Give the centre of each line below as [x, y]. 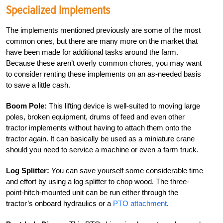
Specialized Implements [58, 10]
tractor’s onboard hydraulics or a [59, 204]
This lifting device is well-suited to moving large [123, 106]
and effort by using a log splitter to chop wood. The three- [98, 182]
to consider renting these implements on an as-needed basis [104, 74]
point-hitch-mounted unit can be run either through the [92, 193]
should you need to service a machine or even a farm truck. [102, 150]
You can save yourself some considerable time [126, 171]
